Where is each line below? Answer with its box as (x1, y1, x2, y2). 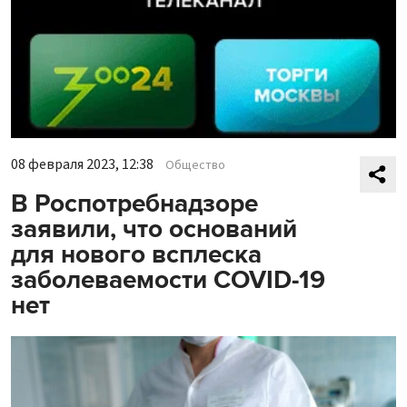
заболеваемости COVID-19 (11, 263, 325, 295)
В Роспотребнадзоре (11, 187, 258, 219)
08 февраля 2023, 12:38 (11, 154, 154, 174)
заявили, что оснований (11, 213, 297, 244)
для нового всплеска (11, 238, 262, 270)
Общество (165, 155, 225, 174)
